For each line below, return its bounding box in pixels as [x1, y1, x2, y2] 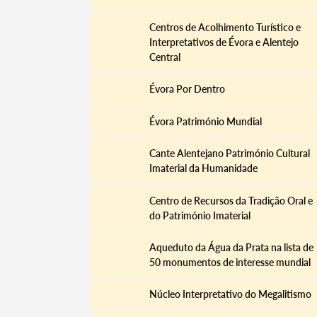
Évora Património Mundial [149, 115, 262, 127]
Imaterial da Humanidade [149, 162, 258, 175]
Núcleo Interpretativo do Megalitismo [149, 288, 311, 301]
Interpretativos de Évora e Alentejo [149, 36, 299, 49]
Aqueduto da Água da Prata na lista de [149, 241, 313, 253]
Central [149, 51, 180, 64]
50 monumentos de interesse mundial [149, 255, 311, 268]
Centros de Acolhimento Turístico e [149, 21, 301, 34]
